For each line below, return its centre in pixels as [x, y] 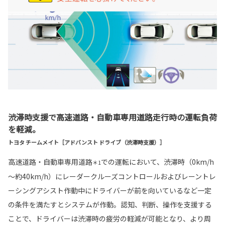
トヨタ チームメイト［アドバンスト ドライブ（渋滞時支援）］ [87, 142]
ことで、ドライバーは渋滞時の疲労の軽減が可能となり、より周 [109, 218]
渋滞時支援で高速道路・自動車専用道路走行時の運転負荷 [113, 117]
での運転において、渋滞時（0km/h [157, 161]
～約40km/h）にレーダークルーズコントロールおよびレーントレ [112, 176]
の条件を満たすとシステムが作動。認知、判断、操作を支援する [110, 204]
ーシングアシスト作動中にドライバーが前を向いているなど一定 [110, 190]
